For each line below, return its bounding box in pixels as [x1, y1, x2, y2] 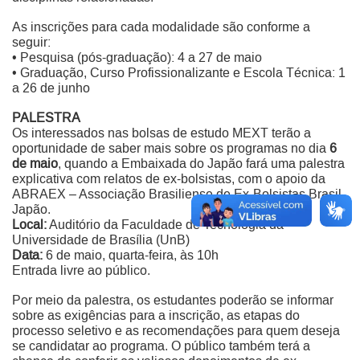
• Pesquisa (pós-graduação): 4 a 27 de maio [12, 50, 262, 67]
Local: [12, 217, 47, 234]
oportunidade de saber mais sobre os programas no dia [12, 141, 329, 157]
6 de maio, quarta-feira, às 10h [43, 247, 219, 264]
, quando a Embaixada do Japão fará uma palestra [58, 156, 345, 173]
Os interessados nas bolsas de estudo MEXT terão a [12, 125, 311, 142]
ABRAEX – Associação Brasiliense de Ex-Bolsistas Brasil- [12, 186, 346, 203]
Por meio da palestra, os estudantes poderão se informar [12, 292, 333, 309]
